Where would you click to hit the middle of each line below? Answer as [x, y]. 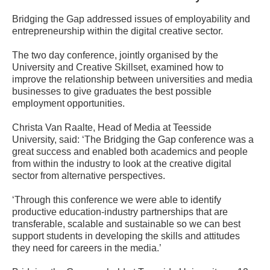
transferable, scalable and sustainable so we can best [126, 224]
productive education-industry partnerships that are [120, 212]
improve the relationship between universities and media [132, 79]
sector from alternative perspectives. [89, 176]
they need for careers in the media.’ [87, 248]
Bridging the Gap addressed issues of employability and [131, 19]
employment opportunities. [68, 103]
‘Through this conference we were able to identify [117, 200]
